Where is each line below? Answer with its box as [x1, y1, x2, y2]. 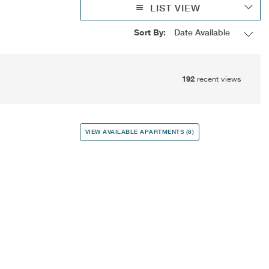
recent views [196, 73, 241, 83]
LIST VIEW [150, 1, 201, 14]
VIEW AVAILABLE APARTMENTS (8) [85, 127, 195, 136]
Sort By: [133, 27, 166, 38]
